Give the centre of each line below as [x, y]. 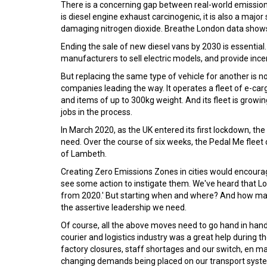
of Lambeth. [84, 154]
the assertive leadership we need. [124, 207]
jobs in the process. [97, 112]
